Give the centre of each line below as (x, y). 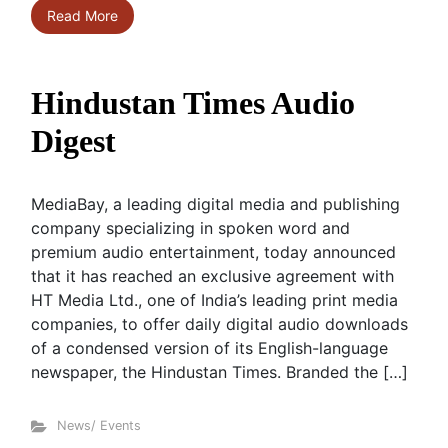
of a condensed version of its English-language (209, 348)
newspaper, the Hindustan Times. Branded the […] (219, 372)
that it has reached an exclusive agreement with (212, 276)
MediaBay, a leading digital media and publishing (215, 204)
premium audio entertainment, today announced (213, 252)
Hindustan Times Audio (193, 103)
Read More (82, 15)
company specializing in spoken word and (190, 228)
